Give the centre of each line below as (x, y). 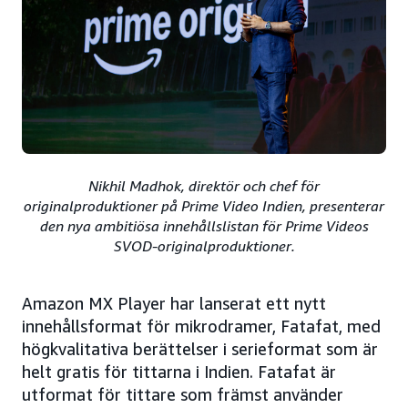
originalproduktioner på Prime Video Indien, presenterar (204, 205)
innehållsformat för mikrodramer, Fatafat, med (201, 326)
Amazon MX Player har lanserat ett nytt (174, 303)
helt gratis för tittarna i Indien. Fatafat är (179, 371)
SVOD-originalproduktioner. (204, 245)
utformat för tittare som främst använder (183, 394)
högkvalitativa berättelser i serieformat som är (200, 348)
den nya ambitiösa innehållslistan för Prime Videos (204, 225)
